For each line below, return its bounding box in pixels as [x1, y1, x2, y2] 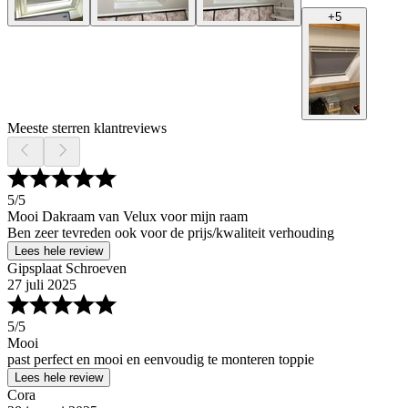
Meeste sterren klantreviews [7, 120, 167, 137]
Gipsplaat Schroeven [7, 260, 127, 277]
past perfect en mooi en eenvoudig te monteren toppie [7, 352, 314, 368]
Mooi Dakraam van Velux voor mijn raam [7, 209, 248, 225]
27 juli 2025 [7, 277, 76, 293]
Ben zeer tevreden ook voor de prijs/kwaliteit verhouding [7, 225, 334, 241]
